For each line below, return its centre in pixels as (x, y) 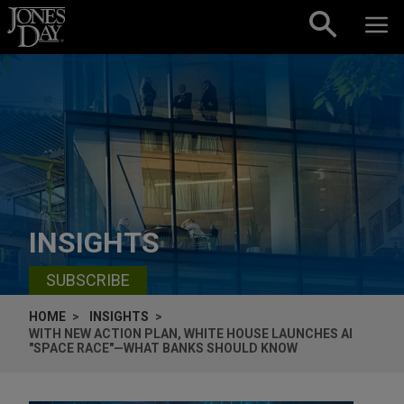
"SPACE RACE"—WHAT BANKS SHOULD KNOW (163, 348)
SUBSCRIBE (88, 280)
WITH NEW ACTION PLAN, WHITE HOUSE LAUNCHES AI (191, 333)
